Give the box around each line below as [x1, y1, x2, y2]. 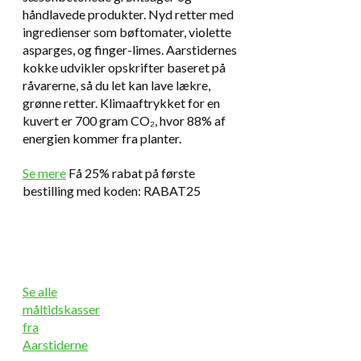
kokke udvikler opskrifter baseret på [23, 60, 226, 76]
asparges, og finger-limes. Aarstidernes [23, 42, 237, 58]
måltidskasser [23, 301, 100, 317]
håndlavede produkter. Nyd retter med [23, 6, 234, 23]
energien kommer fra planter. [23, 131, 181, 147]
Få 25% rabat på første [68, 164, 195, 180]
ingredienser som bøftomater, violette [23, 24, 231, 40]
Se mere [23, 164, 66, 180]
